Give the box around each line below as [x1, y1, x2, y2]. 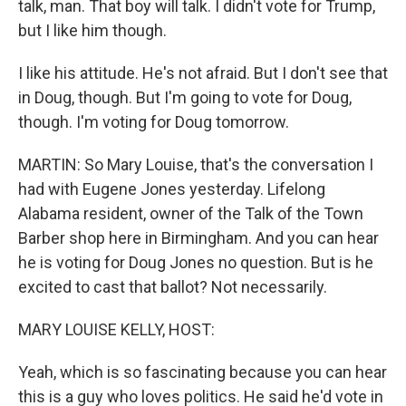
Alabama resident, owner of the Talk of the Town [18, 204, 363, 223]
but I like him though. [18, 21, 167, 40]
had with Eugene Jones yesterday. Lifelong [18, 179, 325, 198]
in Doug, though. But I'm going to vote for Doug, [18, 88, 352, 107]
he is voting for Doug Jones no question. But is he [18, 253, 373, 272]
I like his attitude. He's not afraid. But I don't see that [18, 63, 388, 82]
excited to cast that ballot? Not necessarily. [18, 277, 327, 296]
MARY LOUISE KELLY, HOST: [18, 320, 215, 339]
